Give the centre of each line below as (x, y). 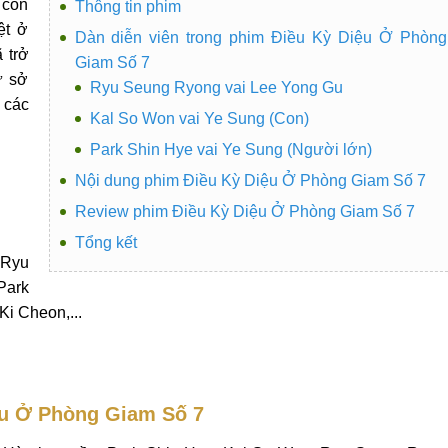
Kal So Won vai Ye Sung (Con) (199, 118)
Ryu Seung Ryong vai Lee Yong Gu (216, 87)
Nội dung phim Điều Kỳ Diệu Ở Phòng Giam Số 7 (250, 180)
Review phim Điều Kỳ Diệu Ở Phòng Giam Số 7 (244, 211)
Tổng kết (105, 242)
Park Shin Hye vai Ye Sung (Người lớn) (230, 149)
